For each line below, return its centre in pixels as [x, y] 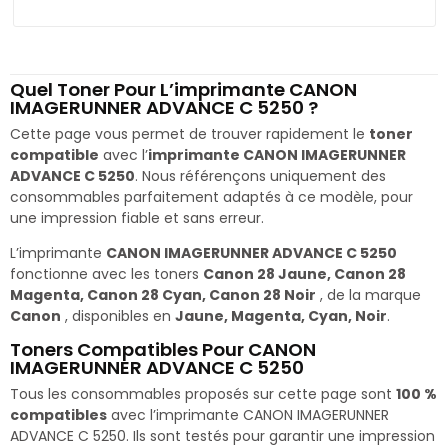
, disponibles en [118, 315]
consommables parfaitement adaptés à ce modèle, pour [211, 196]
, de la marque [368, 294]
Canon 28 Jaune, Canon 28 [304, 273]
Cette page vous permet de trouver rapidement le [189, 133]
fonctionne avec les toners [106, 273]
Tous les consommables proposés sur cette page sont [203, 393]
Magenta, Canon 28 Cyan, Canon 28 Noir [163, 294]
